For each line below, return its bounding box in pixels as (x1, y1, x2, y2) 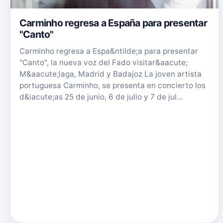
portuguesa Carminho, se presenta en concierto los (19, 80, 206, 90)
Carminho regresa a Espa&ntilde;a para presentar (19, 46, 198, 56)
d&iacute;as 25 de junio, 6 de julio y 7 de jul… (19, 92, 183, 102)
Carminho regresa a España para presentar (19, 16, 207, 29)
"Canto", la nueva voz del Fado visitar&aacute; (19, 57, 188, 67)
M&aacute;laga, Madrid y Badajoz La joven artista (19, 69, 202, 79)
